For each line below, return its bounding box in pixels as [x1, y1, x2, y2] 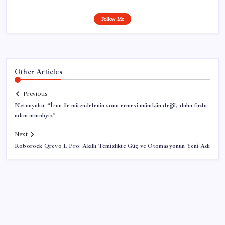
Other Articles [15, 67, 62, 76]
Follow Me [101, 15, 124, 22]
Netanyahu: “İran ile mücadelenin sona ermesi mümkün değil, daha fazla [15, 102, 207, 110]
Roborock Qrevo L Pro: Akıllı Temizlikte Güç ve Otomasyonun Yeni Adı [15, 142, 210, 150]
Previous [23, 90, 47, 98]
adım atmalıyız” [15, 111, 56, 120]
